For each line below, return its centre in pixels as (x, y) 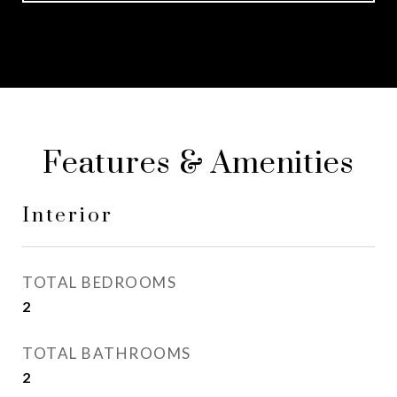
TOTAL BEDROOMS (99, 282)
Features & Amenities (198, 164)
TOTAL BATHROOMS (107, 353)
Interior (68, 216)
